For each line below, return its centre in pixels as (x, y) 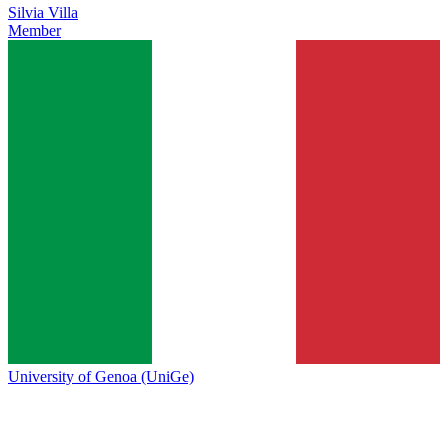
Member (34, 31)
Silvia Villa (43, 13)
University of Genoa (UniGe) (101, 377)
